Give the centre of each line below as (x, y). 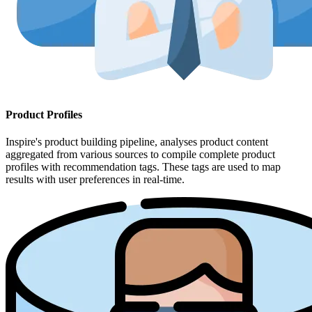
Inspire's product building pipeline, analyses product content (137, 142)
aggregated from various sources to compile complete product (140, 155)
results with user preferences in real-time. (95, 180)
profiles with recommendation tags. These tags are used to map (143, 167)
